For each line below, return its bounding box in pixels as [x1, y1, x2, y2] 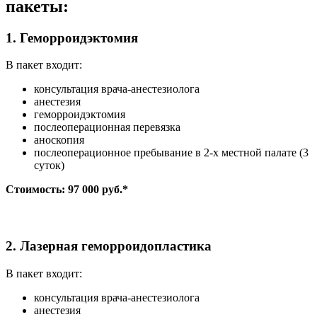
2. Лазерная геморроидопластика [6, 238, 212, 253]
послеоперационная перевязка [34, 121, 180, 134]
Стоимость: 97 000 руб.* [6, 183, 128, 196]
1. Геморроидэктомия [6, 30, 138, 45]
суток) [34, 159, 64, 172]
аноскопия [34, 134, 84, 146]
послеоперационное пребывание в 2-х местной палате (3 [34, 146, 309, 159]
